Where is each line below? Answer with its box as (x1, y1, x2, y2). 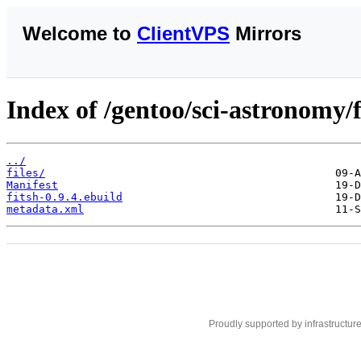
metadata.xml (6, 202, 84, 215)
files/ (6, 166, 45, 179)
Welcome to (23, 23, 137, 44)
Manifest (6, 178, 58, 191)
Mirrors (230, 23, 301, 44)
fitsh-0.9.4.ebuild (6, 190, 122, 203)
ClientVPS (137, 23, 230, 44)
